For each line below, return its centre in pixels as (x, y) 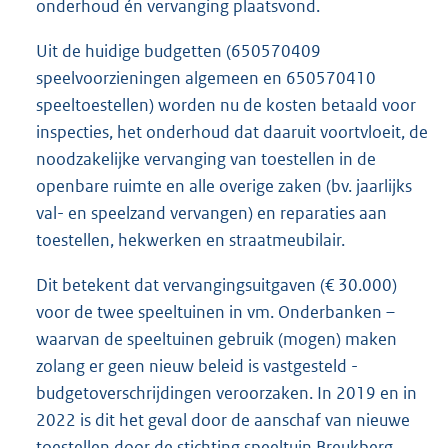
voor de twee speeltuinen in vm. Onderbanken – (215, 311)
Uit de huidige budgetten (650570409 (178, 50)
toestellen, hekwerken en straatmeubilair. (190, 239)
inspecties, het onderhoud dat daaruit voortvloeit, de (232, 131)
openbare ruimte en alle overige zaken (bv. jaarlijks (224, 185)
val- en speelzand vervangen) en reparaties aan (211, 212)
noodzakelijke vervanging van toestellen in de (206, 158)
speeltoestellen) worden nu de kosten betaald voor (226, 104)
